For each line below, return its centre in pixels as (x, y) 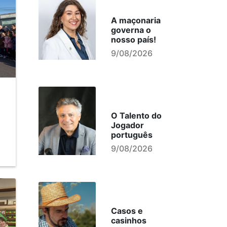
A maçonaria (136, 20)
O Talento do (136, 116)
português (131, 135)
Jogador (127, 125)
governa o (131, 30)
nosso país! (133, 40)
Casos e (127, 211)
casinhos (128, 220)
